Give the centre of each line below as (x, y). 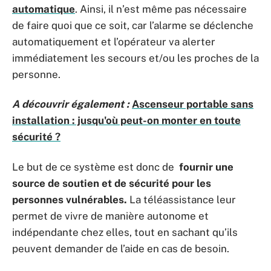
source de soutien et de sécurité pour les (112, 183)
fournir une (206, 167)
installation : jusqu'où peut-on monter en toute (126, 120)
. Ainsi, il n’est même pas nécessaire (161, 9)
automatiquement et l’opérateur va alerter (114, 41)
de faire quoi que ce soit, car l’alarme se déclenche (133, 25)
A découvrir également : (71, 104)
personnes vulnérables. (70, 199)
